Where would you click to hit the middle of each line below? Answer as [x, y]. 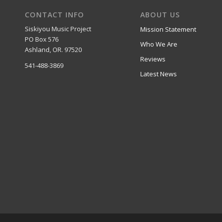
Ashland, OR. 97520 [53, 49]
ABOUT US [160, 14]
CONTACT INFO [55, 14]
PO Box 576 [42, 39]
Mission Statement [168, 29]
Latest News [159, 74]
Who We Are [159, 44]
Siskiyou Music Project [58, 28]
